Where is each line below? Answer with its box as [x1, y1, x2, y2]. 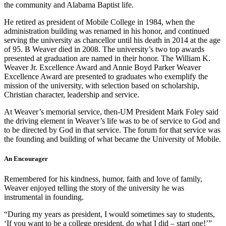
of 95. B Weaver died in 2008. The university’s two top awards [4, 45, 204, 54]
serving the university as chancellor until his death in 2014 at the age [4, 36, 220, 45]
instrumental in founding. [4, 192, 84, 201]
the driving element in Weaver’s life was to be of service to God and [4, 117, 220, 126]
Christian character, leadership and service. [4, 90, 139, 99]
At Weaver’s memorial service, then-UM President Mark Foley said [4, 107, 218, 117]
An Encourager [4, 155, 48, 163]
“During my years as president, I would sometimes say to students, [4, 209, 215, 218]
